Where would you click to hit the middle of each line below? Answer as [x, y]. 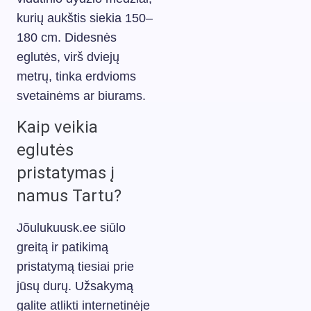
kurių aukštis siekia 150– [85, 18]
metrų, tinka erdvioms [76, 76]
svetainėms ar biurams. [81, 96]
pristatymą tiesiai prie [75, 267]
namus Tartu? [69, 196]
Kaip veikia [57, 127]
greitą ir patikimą [62, 247]
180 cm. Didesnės [67, 37]
